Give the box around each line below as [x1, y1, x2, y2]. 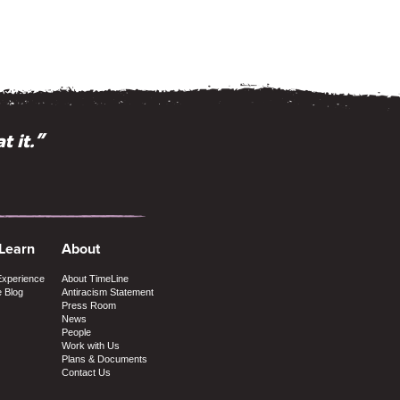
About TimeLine [61, 272, 129, 284]
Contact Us [61, 366, 111, 378]
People [61, 326, 91, 337]
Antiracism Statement [61, 286, 154, 297]
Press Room [61, 299, 116, 311]
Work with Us [61, 339, 120, 351]
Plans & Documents [61, 353, 147, 364]
